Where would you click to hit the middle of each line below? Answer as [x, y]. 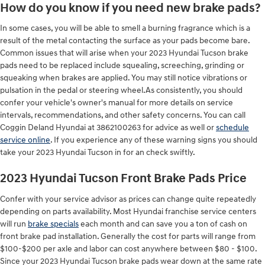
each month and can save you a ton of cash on [163, 224]
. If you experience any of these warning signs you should [154, 140]
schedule [232, 127]
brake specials [53, 224]
